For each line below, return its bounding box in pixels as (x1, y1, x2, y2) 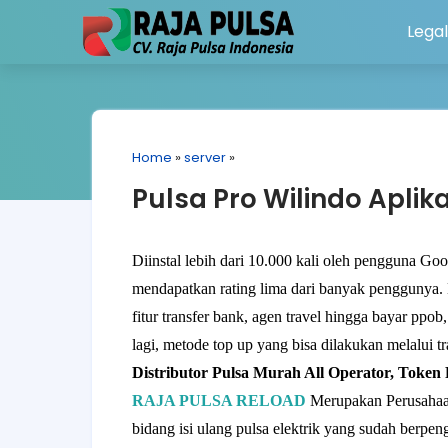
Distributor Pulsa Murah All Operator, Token (132, 364, 445, 381)
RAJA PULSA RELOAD (132, 392, 306, 409)
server (184, 148, 226, 167)
